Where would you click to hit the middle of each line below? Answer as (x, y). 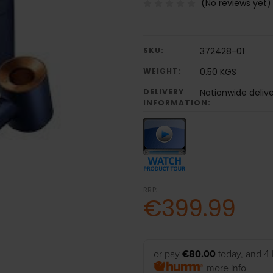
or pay (168, 254)
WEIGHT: (162, 71)
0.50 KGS (218, 72)
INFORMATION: (177, 103)
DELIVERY (163, 92)
